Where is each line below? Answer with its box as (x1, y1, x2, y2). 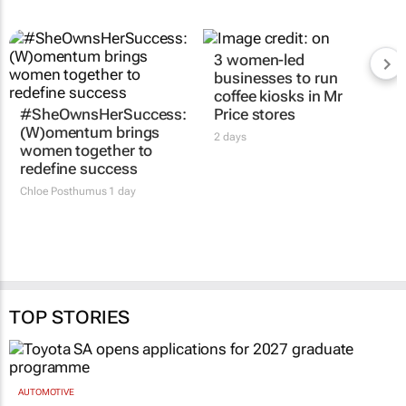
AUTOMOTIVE (18, 386, 74, 397)
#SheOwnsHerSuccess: (20, 105, 188, 124)
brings (112, 123, 160, 142)
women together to (20, 141, 153, 160)
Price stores (214, 105, 295, 124)
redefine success (20, 159, 138, 179)
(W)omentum (20, 123, 112, 142)
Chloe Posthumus (20, 185, 107, 198)
